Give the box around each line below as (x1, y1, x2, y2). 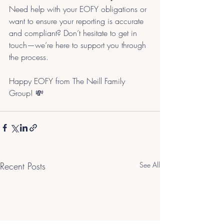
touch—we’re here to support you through (9, 39, 148, 50)
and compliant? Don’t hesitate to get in (9, 27, 139, 38)
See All (139, 159, 160, 169)
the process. (9, 51, 48, 62)
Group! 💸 (9, 87, 43, 98)
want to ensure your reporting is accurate (9, 15, 146, 26)
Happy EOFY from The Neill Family (9, 75, 127, 86)
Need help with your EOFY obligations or (9, 3, 149, 14)
